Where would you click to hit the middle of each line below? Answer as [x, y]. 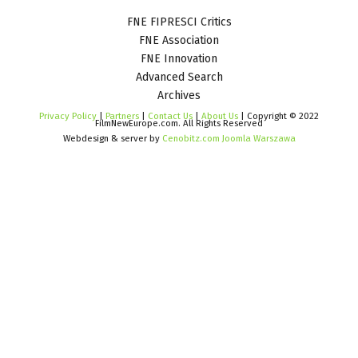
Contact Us [171, 115]
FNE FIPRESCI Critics [179, 22]
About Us [220, 115]
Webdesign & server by [112, 138]
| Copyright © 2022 [278, 115]
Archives [179, 95]
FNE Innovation [179, 58]
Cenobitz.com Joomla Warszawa [229, 138]
